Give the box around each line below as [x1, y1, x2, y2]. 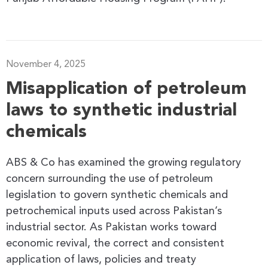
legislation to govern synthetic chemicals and [6, 189, 228, 200]
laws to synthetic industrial [6, 101, 237, 120]
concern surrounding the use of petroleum [6, 173, 213, 184]
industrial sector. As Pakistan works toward [6, 221, 217, 233]
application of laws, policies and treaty [6, 254, 196, 265]
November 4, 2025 [6, 59, 86, 69]
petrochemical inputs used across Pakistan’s [6, 205, 222, 217]
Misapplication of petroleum [6, 80, 246, 98]
